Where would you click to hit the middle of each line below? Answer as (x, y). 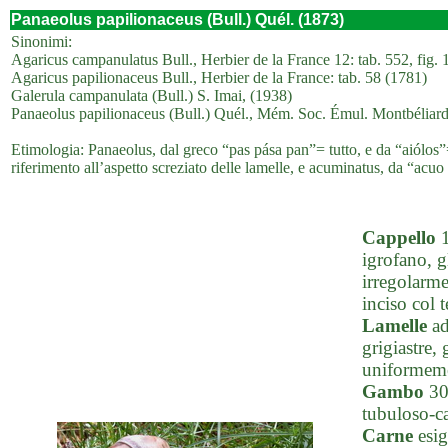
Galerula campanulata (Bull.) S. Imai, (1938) (151, 95)
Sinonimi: (41, 41)
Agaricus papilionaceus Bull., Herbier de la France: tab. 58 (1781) (219, 77)
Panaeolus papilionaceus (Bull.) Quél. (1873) (177, 19)
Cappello (399, 237)
